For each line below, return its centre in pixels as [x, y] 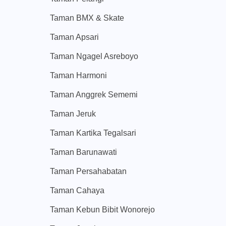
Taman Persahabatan [88, 172]
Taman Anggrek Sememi [94, 95]
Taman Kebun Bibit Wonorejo [102, 210]
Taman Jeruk [73, 114]
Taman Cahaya [77, 191]
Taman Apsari [74, 37]
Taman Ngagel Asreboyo [94, 56]
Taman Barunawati [83, 152]
